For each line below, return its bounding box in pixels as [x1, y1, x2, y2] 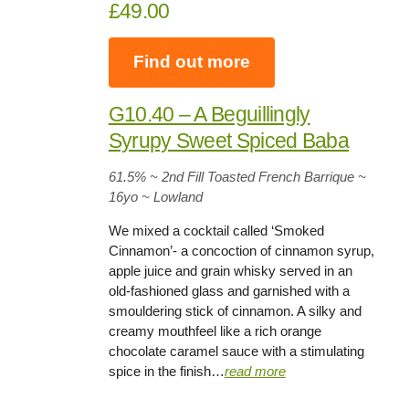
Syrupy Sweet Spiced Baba [108, 129, 349, 152]
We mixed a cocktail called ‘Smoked [108, 223, 324, 238]
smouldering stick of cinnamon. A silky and [108, 303, 362, 319]
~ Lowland [141, 189, 203, 204]
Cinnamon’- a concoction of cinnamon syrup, [108, 243, 374, 258]
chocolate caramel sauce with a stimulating [108, 343, 364, 359]
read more [224, 363, 286, 379]
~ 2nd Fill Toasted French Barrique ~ [145, 169, 366, 184]
